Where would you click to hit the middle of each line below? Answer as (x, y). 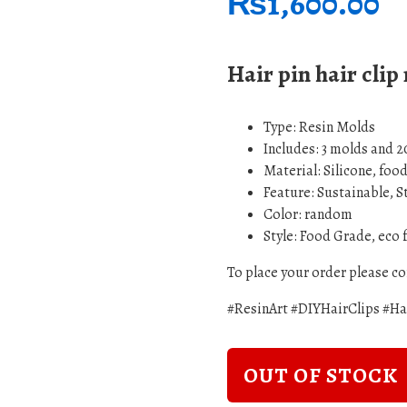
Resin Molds (337, 127)
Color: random (308, 214)
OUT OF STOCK (321, 375)
